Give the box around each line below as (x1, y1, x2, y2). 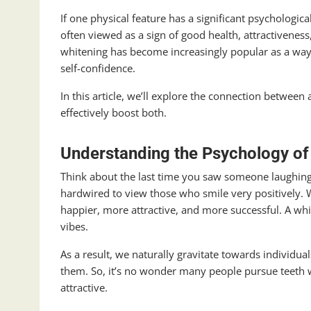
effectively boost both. (60, 106, 167, 120)
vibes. (60, 219, 91, 234)
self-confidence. (60, 61, 138, 76)
